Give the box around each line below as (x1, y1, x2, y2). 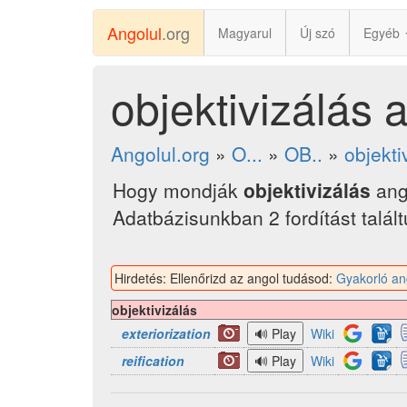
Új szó (300, 24, 335, 42)
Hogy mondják (113, 176, 243, 203)
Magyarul (218, 24, 272, 42)
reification (122, 352, 184, 370)
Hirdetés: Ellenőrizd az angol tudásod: (114, 269, 336, 287)
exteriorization (122, 324, 211, 342)
